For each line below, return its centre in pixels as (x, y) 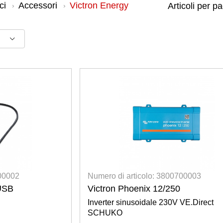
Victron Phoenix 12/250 (134, 188)
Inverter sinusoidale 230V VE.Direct (151, 202)
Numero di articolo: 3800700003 (145, 176)
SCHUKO (105, 213)
